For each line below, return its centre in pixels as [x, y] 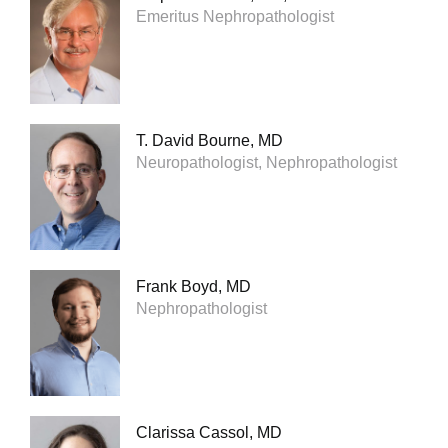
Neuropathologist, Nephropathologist [266, 162]
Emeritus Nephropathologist [235, 16]
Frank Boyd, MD [193, 286]
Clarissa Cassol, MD [209, 432]
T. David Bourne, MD [209, 140]
